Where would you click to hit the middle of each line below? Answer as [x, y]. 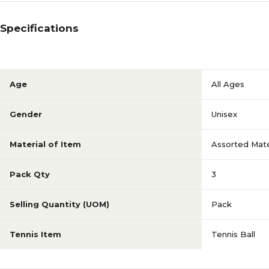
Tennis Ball [233, 234]
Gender [26, 114]
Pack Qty [30, 174]
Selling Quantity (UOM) [59, 204]
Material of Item [45, 144]
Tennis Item [35, 234]
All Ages [228, 84]
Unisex [224, 114]
